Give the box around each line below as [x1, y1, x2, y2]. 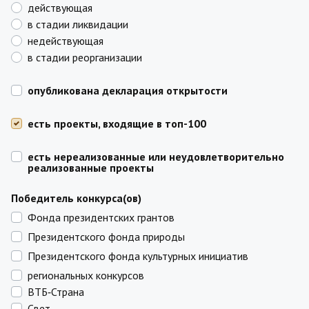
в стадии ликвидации [28, 17, 128, 31]
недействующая [28, 34, 103, 48]
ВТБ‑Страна [28, 285, 84, 299]
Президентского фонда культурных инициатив [28, 249, 248, 263]
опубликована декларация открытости [28, 83, 228, 97]
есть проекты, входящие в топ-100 [28, 117, 206, 130]
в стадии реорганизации [28, 50, 142, 64]
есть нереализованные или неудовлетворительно [28, 150, 284, 163]
